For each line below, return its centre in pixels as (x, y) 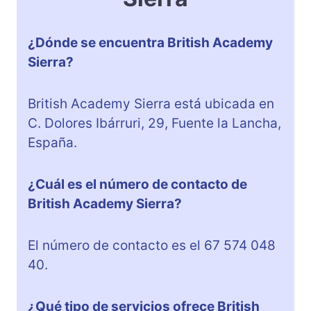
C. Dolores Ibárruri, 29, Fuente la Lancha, (154, 123)
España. (52, 142)
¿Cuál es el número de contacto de (137, 184)
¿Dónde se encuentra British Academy (150, 42)
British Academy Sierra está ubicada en (151, 103)
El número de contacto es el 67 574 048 (152, 245)
